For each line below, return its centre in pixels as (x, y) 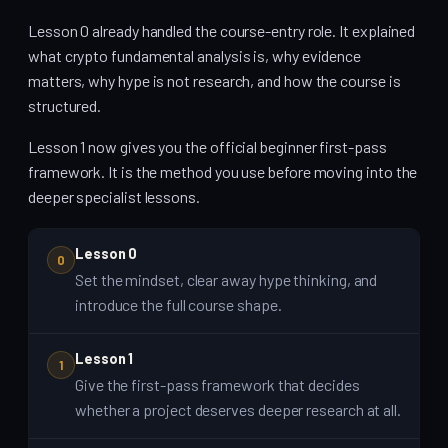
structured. (65, 106)
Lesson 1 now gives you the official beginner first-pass (207, 147)
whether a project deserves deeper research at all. (238, 410)
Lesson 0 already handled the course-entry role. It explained (222, 31)
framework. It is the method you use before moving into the (223, 172)
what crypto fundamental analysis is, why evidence (195, 56)
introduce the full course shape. (178, 305)
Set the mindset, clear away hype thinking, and (226, 280)
